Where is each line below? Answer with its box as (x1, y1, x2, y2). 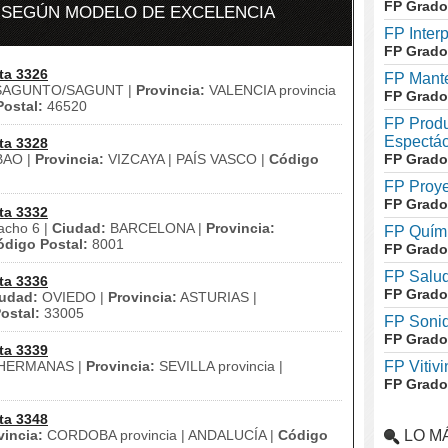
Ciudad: (52, 220, 106, 236)
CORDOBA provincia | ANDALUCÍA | (43, 427, 278, 443)
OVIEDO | (38, 289, 108, 305)
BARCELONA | (106, 220, 206, 236)
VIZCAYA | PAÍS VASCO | (104, 151, 269, 167)
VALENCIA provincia (205, 82, 336, 98)
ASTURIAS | (177, 289, 257, 305)
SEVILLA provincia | (155, 358, 283, 374)
